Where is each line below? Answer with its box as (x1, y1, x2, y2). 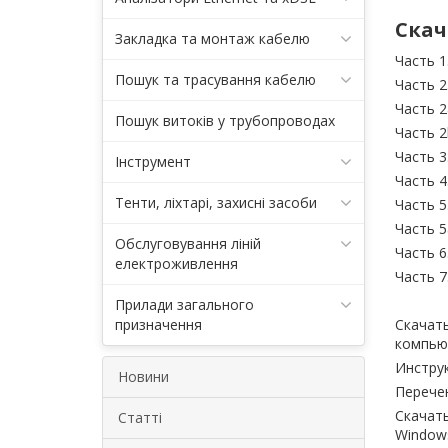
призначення (115, 315, 202, 334)
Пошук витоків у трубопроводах (115, 111, 335, 130)
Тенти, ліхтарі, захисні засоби (115, 193, 317, 212)
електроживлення (115, 254, 238, 273)
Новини (118, 367, 169, 386)
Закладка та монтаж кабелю (115, 29, 310, 48)
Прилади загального (115, 295, 254, 314)
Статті (118, 408, 162, 427)
